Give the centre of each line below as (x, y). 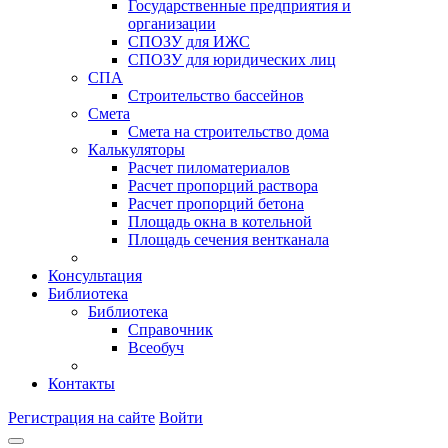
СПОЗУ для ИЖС (189, 41)
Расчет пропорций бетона (216, 203)
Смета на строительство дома (228, 131)
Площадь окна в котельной (220, 221)
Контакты (81, 383)
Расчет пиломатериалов (209, 167)
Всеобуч (156, 347)
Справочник (170, 329)
